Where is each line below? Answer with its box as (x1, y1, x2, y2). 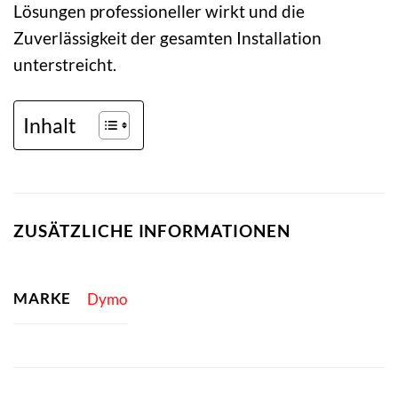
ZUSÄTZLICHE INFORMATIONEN (13, 219, 291, 241)
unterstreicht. (13, 53, 116, 75)
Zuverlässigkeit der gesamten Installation (13, 27, 322, 48)
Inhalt (23, 112, 76, 138)
